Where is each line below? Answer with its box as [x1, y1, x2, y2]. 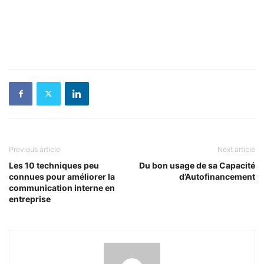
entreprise [9, 193, 51, 204]
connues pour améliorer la [9, 171, 115, 181]
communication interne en [9, 182, 115, 193]
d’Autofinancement [179, 171, 255, 181]
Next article [217, 144, 255, 154]
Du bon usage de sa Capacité [139, 160, 255, 170]
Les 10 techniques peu [9, 160, 99, 170]
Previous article [9, 144, 60, 154]
